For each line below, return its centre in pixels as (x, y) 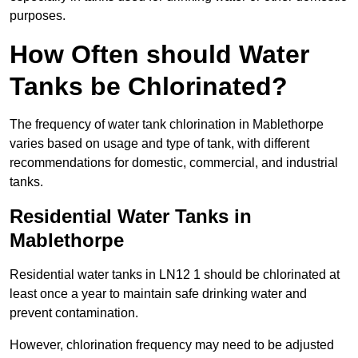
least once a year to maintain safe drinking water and (158, 293)
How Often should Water (159, 54)
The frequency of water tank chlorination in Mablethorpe (167, 124)
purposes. (38, 15)
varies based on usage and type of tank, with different (159, 143)
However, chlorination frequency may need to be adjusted (172, 344)
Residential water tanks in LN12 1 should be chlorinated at (175, 274)
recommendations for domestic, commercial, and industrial (174, 162)
